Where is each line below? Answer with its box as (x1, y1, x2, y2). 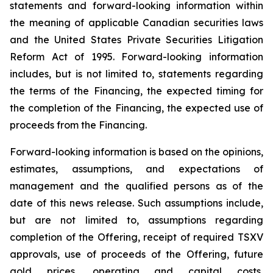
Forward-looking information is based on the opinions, (10, 146, 263, 158)
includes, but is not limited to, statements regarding (10, 68, 263, 80)
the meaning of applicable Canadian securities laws (10, 16, 263, 29)
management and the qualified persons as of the (10, 180, 263, 192)
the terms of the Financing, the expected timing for (10, 85, 263, 97)
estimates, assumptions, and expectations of (10, 163, 263, 175)
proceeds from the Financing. (10, 119, 147, 131)
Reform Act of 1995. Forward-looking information (10, 51, 263, 63)
